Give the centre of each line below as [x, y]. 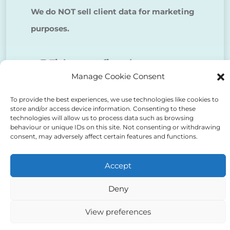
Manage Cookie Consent [118, 76]
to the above [70, 83]
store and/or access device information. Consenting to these [103, 109]
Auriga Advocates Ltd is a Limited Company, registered [111, 223]
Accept [118, 165]
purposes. [50, 29]
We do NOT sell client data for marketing [113, 12]
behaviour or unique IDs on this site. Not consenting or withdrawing [115, 127]
